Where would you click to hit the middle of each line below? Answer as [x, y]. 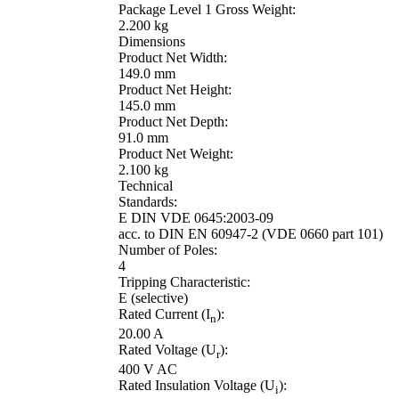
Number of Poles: [167, 249]
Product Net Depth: [173, 121]
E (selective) [153, 297]
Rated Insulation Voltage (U [196, 385]
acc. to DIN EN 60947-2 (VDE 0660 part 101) [250, 233]
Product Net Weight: [175, 153]
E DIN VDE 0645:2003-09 [195, 217]
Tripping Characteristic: [184, 281]
